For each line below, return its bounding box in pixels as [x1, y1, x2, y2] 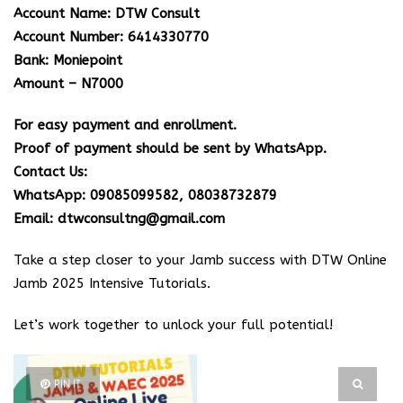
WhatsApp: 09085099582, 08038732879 [13, 186, 277, 203]
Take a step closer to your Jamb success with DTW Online [13, 251, 387, 268]
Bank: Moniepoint [13, 51, 122, 68]
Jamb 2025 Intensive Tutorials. [13, 274, 210, 291]
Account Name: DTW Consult [13, 4, 200, 22]
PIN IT [54, 377, 81, 390]
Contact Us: [13, 163, 87, 180]
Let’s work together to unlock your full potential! [13, 316, 333, 333]
